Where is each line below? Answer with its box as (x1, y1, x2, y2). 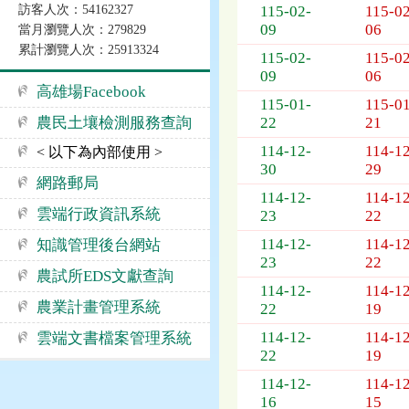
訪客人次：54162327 (18, 3, 133, 16)
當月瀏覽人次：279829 (18, 23, 146, 37)
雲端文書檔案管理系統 (37, 330, 192, 347)
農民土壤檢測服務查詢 (37, 114, 192, 131)
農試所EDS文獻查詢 (37, 267, 173, 285)
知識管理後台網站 (37, 236, 161, 254)
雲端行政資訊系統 (37, 205, 161, 223)
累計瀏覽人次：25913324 (18, 43, 159, 57)
